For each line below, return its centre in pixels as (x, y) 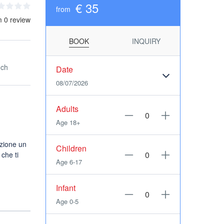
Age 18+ (68, 122)
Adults (67, 109)
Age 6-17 (69, 162)
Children (71, 148)
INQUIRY (146, 41)
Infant (66, 188)
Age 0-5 (67, 201)
